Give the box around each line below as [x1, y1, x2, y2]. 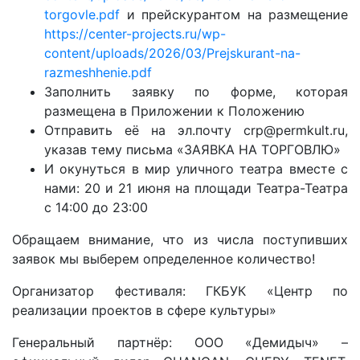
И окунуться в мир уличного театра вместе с [44, 161, 348, 177]
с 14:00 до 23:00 [44, 199, 148, 215]
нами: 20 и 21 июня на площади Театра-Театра [44, 180, 348, 196]
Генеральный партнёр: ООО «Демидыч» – [12, 334, 348, 350]
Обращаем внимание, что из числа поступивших [12, 231, 348, 247]
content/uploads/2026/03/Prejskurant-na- [44, 45, 301, 61]
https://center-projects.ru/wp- [44, 26, 226, 42]
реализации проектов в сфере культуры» [12, 302, 276, 318]
